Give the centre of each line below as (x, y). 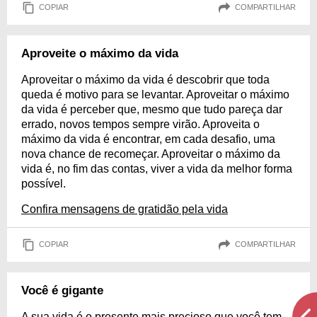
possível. (44, 183)
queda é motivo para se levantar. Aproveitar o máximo (155, 94)
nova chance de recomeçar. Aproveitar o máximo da (151, 154)
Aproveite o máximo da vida (100, 53)
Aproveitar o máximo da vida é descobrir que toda (145, 79)
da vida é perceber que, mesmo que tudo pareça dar (152, 109)
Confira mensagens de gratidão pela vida (125, 209)
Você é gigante (62, 290)
